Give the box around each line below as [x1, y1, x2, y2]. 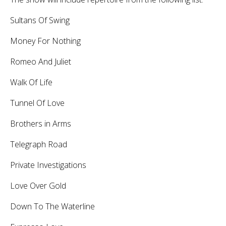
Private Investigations [10, 159, 86, 171]
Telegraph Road [10, 138, 67, 150]
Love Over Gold [10, 180, 66, 191]
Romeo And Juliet [10, 55, 71, 67]
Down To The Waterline [10, 200, 95, 212]
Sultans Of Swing [10, 14, 70, 26]
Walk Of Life [10, 76, 52, 88]
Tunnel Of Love [10, 97, 65, 108]
